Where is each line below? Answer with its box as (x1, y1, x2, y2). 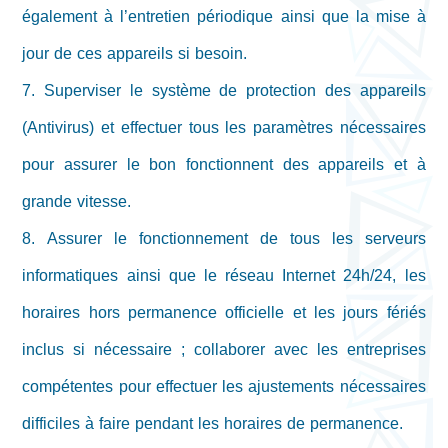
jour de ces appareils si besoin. (22, 38, 248, 70)
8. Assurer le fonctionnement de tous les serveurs (22, 223, 426, 255)
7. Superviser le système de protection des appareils (22, 75, 426, 107)
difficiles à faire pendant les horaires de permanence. (22, 408, 404, 440)
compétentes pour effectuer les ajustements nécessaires (22, 371, 426, 403)
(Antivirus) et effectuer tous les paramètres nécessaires (22, 112, 426, 144)
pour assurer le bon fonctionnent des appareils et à (22, 149, 426, 181)
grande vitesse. (22, 186, 132, 218)
